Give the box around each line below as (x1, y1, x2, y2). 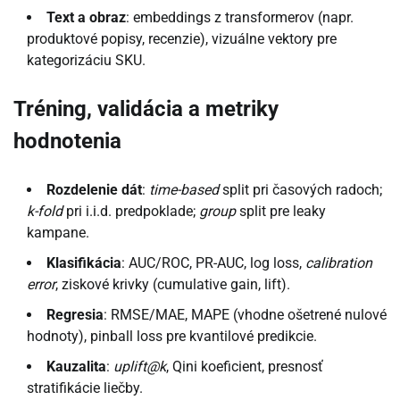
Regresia (46, 306, 104, 324)
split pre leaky (236, 203, 326, 221)
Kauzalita (46, 358, 106, 376)
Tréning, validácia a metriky (13, 96, 279, 122)
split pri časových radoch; (219, 181, 382, 199)
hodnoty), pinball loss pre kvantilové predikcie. (27, 328, 317, 346)
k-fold (27, 203, 62, 221)
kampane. (27, 224, 89, 242)
